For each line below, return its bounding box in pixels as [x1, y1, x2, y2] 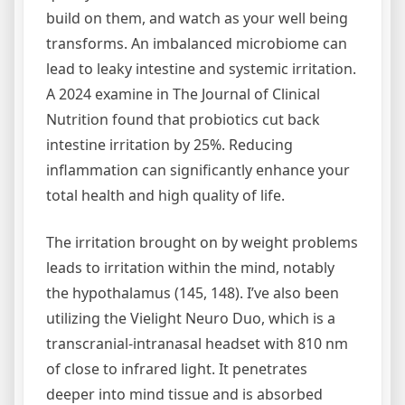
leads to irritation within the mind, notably [46, 257, 334, 278]
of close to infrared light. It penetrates [46, 358, 307, 379]
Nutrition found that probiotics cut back [46, 108, 320, 129]
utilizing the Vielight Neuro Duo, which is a [46, 307, 335, 328]
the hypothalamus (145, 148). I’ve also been [46, 282, 339, 303]
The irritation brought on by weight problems [46, 231, 358, 252]
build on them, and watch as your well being [46, 7, 348, 28]
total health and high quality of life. [46, 184, 285, 205]
